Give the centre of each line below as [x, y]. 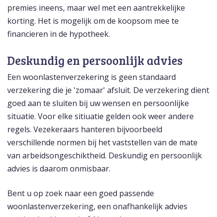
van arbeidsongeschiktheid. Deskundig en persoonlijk [105, 156]
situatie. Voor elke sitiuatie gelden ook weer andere [101, 116]
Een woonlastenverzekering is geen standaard [92, 77]
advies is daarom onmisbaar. [60, 169]
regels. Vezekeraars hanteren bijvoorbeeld [85, 130]
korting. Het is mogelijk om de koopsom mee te [93, 21]
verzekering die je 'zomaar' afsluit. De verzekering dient [108, 90]
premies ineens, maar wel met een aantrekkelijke [96, 8]
